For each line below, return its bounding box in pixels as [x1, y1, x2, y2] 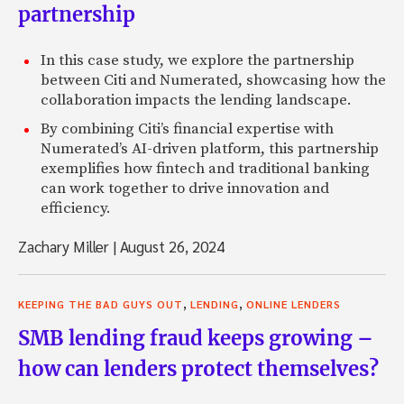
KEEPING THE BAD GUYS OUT [18, 297, 183, 312]
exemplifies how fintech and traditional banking [41, 159, 370, 179]
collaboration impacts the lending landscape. [41, 90, 352, 111]
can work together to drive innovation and [41, 179, 329, 199]
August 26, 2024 [116, 236, 225, 257]
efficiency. [41, 198, 111, 219]
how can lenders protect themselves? [18, 356, 379, 382]
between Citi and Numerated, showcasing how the [41, 70, 386, 91]
